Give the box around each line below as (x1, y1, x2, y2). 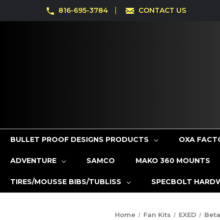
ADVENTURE (10, 156, 56, 165)
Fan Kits (143, 210, 171, 219)
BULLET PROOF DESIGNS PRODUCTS (10, 135, 149, 144)
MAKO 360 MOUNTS (135, 156, 210, 165)
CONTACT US (138, 5, 186, 15)
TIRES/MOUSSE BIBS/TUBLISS (10, 177, 121, 186)
